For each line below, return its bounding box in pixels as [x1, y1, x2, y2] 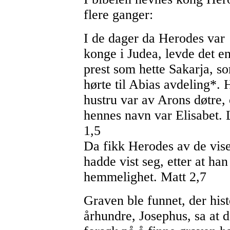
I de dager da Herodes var [83, 31, 225, 46]
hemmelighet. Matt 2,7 [83, 169, 206, 185]
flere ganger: [83, 7, 153, 23]
